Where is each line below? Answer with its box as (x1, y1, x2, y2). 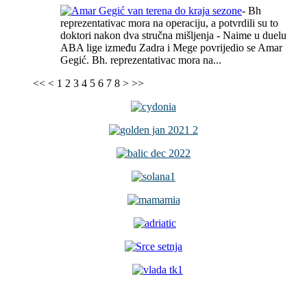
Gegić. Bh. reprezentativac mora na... (60, 53, 221, 66)
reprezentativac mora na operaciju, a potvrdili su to (60, 16, 278, 29)
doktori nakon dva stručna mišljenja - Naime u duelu (60, 29, 286, 41)
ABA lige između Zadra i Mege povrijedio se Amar (60, 41, 282, 53)
